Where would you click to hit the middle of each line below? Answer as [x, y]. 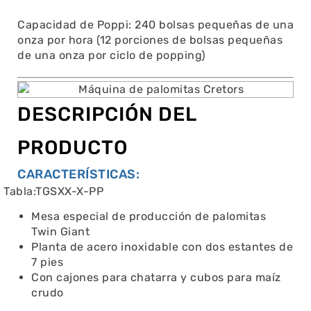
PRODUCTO [73, 147]
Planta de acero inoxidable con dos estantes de [162, 246]
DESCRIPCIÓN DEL [107, 114]
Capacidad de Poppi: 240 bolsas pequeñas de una [155, 25]
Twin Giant [60, 231]
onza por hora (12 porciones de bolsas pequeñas [150, 40]
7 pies [47, 262]
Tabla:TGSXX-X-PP [53, 191]
